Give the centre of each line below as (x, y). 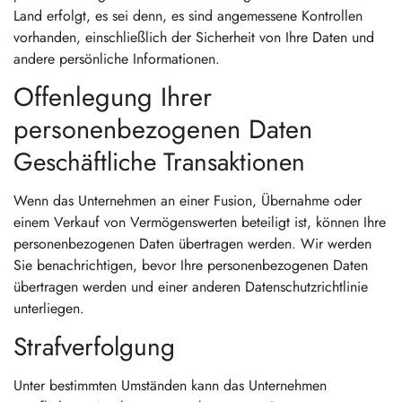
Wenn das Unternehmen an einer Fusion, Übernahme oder (188, 201)
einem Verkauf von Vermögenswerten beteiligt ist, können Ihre (200, 222)
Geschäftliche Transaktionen (159, 162)
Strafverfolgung (94, 347)
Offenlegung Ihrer (113, 97)
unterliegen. (49, 308)
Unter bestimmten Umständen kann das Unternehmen (170, 385)
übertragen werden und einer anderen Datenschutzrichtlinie (191, 287)
